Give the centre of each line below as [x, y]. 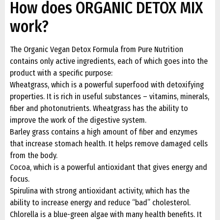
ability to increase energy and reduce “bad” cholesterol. [100, 202]
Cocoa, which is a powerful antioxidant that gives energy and [109, 167]
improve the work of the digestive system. [78, 120]
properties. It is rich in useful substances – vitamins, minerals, [110, 96]
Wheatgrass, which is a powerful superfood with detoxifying [107, 84]
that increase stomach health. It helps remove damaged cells [109, 143]
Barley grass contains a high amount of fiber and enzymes [104, 132]
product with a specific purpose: [61, 73]
